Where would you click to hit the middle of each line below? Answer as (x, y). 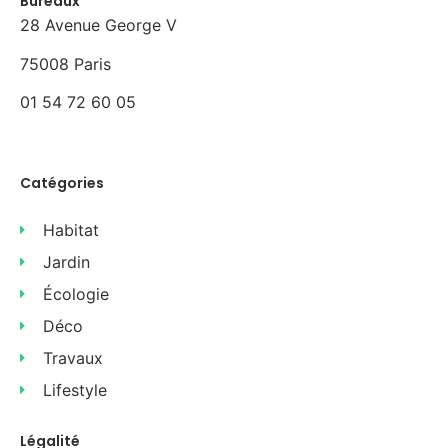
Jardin (66, 262)
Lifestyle (74, 390)
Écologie (75, 294)
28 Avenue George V (98, 25)
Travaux (72, 358)
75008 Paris (65, 63)
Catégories (62, 183)
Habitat (70, 230)
